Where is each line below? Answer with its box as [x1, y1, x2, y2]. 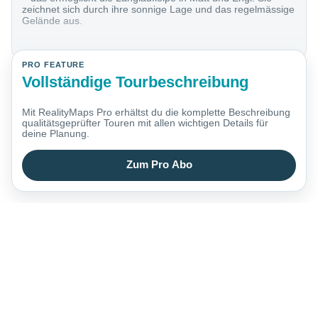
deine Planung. [22, 128, 90, 140]
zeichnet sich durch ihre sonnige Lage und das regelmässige [22, 4, 295, 16]
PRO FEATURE [22, 60, 85, 70]
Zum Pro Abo [126, 159, 192, 171]
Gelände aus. [22, 15, 83, 27]
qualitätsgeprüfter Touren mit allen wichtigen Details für [22, 117, 269, 129]
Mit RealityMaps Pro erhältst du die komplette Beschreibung [22, 106, 291, 119]
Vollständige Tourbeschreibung [22, 72, 249, 91]
